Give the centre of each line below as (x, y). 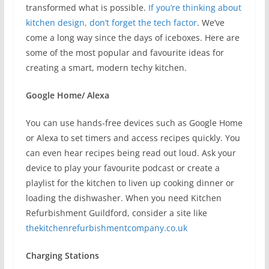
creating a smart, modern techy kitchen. (106, 68)
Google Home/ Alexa (67, 95)
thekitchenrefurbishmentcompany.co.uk (106, 228)
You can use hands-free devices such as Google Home (134, 123)
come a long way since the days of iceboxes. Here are (132, 38)
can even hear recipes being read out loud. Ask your (131, 153)
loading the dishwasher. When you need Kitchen (123, 198)
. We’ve (210, 23)
